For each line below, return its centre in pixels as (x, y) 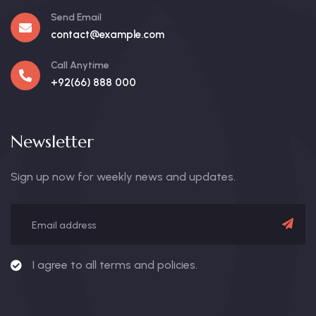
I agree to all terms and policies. (115, 265)
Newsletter (52, 142)
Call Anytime (80, 65)
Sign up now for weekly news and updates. (123, 177)
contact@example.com (108, 35)
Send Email (76, 17)
